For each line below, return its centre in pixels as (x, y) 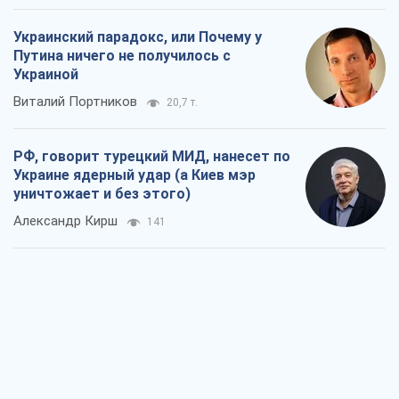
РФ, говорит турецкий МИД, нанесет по (152, 157)
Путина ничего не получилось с (122, 56)
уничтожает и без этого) (102, 194)
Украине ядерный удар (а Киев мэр (134, 175)
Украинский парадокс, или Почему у (138, 37)
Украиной (46, 75)
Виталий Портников (75, 102)
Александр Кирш (65, 221)
